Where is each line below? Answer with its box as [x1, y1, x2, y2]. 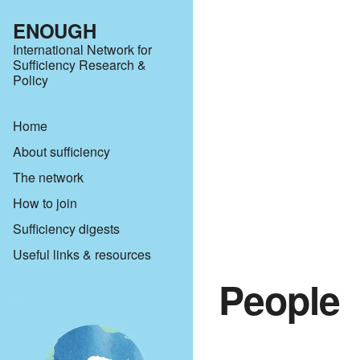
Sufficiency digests [13, 219, 120, 238]
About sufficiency [13, 142, 110, 161]
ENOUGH [13, 17, 96, 44]
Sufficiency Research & [13, 55, 146, 74]
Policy [13, 71, 48, 89]
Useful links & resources [13, 245, 151, 264]
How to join [13, 194, 77, 212]
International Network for [13, 40, 152, 59]
